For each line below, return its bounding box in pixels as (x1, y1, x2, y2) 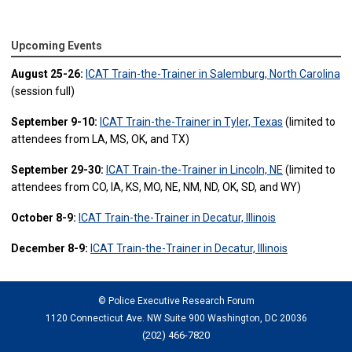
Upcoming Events (11, 39, 102, 53)
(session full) (11, 85, 75, 98)
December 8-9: (11, 242, 88, 255)
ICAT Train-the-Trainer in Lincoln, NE (106, 163, 283, 177)
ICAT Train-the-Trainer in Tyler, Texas (100, 115, 283, 129)
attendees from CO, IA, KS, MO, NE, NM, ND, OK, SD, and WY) (11, 181, 301, 194)
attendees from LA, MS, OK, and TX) (11, 133, 189, 146)
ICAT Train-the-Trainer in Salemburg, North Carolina (86, 68, 340, 81)
